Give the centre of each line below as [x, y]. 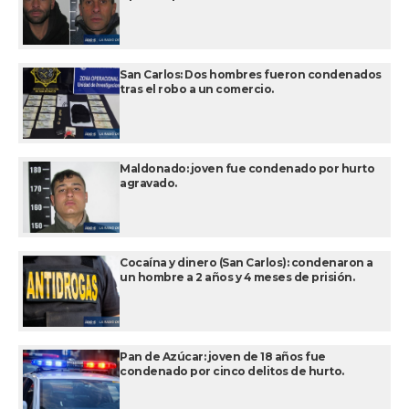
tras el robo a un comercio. [197, 89]
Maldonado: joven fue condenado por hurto [247, 169]
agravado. [148, 184]
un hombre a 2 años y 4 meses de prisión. [237, 278]
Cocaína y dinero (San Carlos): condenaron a [246, 263]
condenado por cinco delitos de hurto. [232, 372]
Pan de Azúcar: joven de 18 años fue [223, 357]
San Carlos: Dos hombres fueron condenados [251, 75]
